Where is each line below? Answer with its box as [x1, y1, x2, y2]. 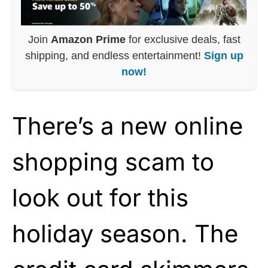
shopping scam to [12, 147, 214, 176]
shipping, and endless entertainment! [25, 49, 204, 62]
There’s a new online [12, 111, 243, 141]
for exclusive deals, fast [125, 33, 240, 45]
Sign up [203, 49, 243, 62]
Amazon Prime [50, 33, 126, 45]
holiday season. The [12, 218, 238, 248]
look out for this [12, 182, 188, 212]
